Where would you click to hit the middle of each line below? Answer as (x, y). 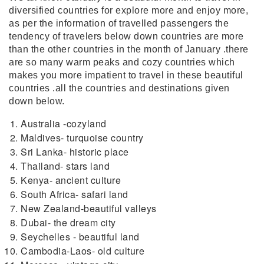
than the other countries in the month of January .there (129, 49)
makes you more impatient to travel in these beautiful (126, 75)
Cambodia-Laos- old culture (82, 251)
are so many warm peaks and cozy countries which (122, 62)
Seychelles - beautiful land (80, 237)
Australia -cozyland (64, 123)
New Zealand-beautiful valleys (89, 208)
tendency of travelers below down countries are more (126, 36)
